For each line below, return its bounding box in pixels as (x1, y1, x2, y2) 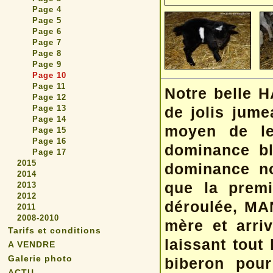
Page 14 (32, 115, 66, 124)
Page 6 (32, 27, 62, 36)
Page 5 (32, 16, 62, 25)
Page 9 (32, 60, 62, 69)
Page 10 (32, 71, 66, 80)
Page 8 (32, 49, 62, 58)
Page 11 (32, 82, 66, 91)
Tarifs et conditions (8, 225, 101, 235)
